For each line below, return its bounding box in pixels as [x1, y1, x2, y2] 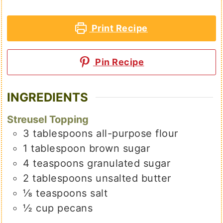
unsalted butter [96, 172, 171, 184]
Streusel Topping [7, 113, 89, 125]
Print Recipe [89, 22, 148, 33]
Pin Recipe [93, 56, 144, 67]
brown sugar [89, 142, 150, 154]
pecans [57, 202, 93, 214]
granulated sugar [87, 157, 171, 169]
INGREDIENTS [7, 90, 89, 105]
